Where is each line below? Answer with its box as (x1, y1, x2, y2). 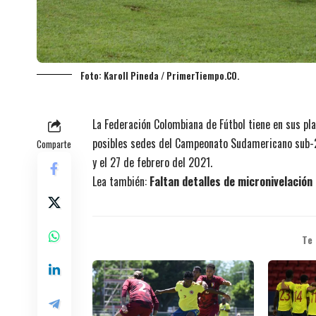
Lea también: (92, 172, 150, 190)
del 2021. (169, 153, 212, 171)
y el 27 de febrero (92, 153, 169, 171)
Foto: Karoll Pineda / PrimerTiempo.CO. (80, 68, 239, 83)
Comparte (37, 136, 71, 151)
